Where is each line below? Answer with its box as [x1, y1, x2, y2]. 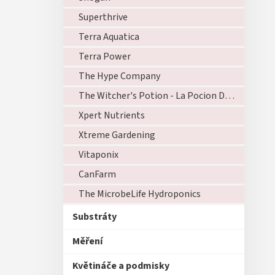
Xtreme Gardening [79, 128, 155, 142]
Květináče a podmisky [72, 259, 169, 273]
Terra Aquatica [79, 30, 139, 44]
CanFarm [79, 168, 116, 181]
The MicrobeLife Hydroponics [79, 187, 201, 201]
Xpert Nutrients [79, 109, 145, 122]
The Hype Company [79, 69, 160, 83]
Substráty [72, 210, 117, 223]
